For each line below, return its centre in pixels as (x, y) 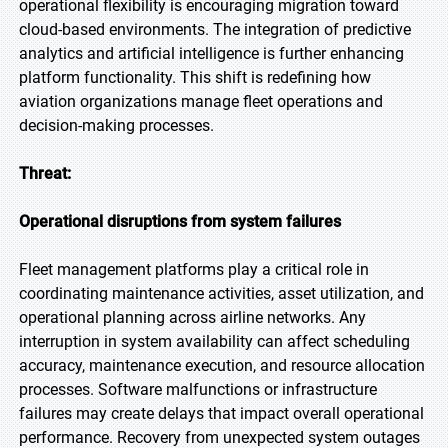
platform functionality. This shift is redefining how (195, 77)
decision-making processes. (116, 125)
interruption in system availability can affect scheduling (214, 341)
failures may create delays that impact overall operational (221, 413)
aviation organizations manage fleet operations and (201, 101)
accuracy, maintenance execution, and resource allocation (222, 365)
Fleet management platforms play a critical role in (194, 269)
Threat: (45, 173)
